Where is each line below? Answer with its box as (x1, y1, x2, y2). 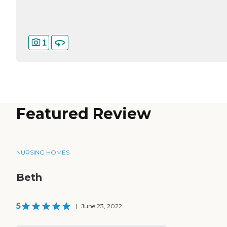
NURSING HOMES (16, 148, 69, 157)
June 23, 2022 (81, 202, 122, 210)
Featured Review (16, 104, 151, 124)
